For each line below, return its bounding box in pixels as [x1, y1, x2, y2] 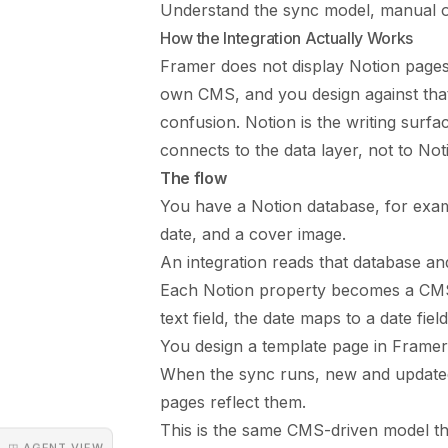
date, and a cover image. [160, 224, 346, 245]
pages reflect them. [160, 392, 306, 413]
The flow [160, 168, 227, 189]
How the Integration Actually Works [160, 28, 414, 49]
